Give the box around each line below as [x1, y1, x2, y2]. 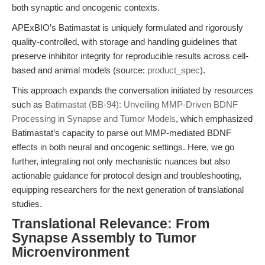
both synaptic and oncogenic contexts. [12, 2, 160, 12]
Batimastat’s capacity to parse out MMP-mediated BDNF [12, 128, 231, 138]
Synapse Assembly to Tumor [12, 231, 196, 245]
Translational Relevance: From [12, 216, 209, 231]
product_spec [147, 65, 200, 75]
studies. [12, 199, 42, 209]
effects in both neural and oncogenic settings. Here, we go [12, 142, 234, 152]
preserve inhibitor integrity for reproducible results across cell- [12, 51, 248, 61]
